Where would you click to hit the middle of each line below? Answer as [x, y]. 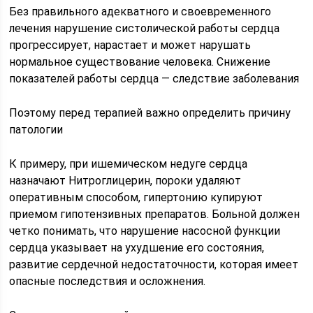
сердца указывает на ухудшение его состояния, [137, 247]
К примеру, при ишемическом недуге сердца [129, 163]
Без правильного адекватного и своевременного [140, 11]
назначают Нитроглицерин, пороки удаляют [125, 180]
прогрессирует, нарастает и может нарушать [130, 45]
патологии [36, 129]
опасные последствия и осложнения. [108, 281]
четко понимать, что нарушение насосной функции [145, 231]
